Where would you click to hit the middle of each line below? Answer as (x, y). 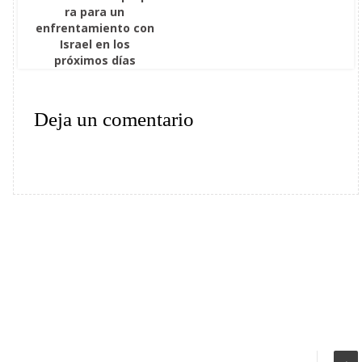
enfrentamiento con (95, 28)
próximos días (95, 60)
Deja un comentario (114, 119)
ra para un (95, 12)
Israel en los (95, 44)
